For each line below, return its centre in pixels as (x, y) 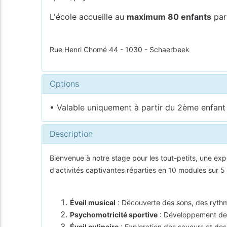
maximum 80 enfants (169, 16)
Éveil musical (93, 202)
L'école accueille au (88, 16)
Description (71, 134)
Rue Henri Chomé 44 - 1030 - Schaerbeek (120, 49)
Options (65, 83)
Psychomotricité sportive (114, 214)
